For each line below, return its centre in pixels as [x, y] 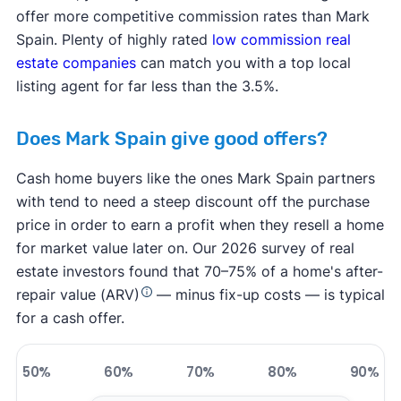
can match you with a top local [243, 63]
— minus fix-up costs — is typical [268, 295]
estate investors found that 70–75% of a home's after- [199, 272]
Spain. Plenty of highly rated [114, 40]
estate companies [76, 63]
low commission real [281, 40]
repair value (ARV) [77, 295]
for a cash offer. [70, 318]
